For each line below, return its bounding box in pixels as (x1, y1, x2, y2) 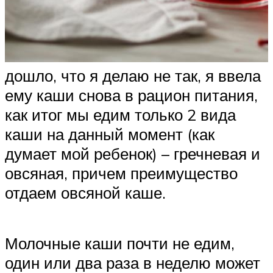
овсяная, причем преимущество (5, 163, 238, 183)
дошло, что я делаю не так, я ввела (5, 65, 261, 85)
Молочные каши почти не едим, (5, 233, 235, 253)
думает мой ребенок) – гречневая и (5, 143, 260, 163)
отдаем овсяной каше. (5, 182, 166, 202)
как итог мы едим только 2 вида (5, 104, 236, 124)
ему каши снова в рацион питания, (5, 85, 258, 105)
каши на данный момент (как (5, 124, 214, 144)
